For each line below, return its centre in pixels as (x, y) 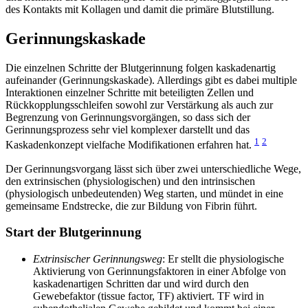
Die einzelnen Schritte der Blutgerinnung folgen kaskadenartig (141, 68)
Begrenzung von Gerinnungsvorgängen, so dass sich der (128, 118)
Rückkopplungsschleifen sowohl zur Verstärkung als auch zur (139, 105)
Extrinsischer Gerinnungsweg (98, 259)
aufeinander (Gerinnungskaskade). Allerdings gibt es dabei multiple (151, 80)
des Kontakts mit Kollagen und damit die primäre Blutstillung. (140, 10)
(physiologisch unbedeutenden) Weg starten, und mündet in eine (144, 193)
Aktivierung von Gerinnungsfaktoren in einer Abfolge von (159, 272)
